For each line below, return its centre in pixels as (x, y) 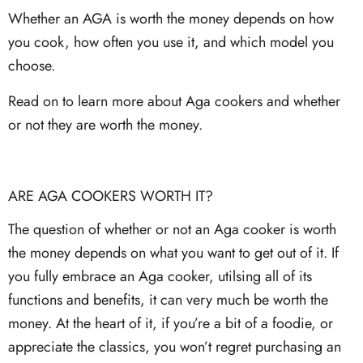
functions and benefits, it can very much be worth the (168, 300)
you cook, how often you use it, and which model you (171, 42)
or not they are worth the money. (105, 124)
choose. (32, 65)
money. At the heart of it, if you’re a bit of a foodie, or (171, 324)
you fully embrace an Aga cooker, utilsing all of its (160, 277)
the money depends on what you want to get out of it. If (173, 253)
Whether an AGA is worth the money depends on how (171, 18)
